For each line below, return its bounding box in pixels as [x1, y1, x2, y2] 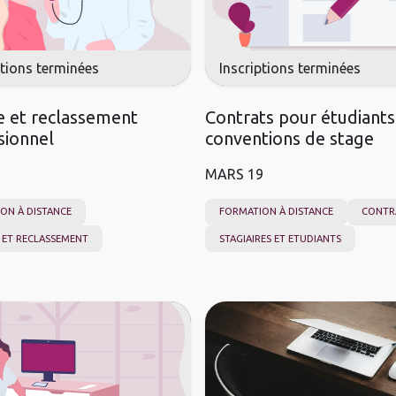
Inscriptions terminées [219, 59, 361, 76]
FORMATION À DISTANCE [219, 206, 333, 217]
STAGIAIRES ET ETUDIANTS [219, 232, 341, 244]
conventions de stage [205, 127, 374, 148]
